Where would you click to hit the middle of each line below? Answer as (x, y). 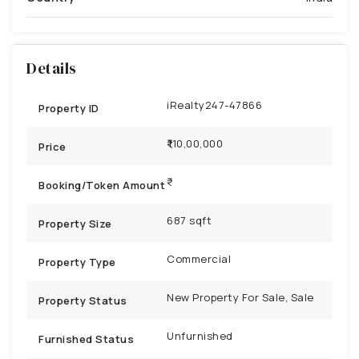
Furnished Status (86, 339)
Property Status (83, 300)
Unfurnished (200, 335)
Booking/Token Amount (102, 185)
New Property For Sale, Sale (240, 297)
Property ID (69, 108)
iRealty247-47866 (214, 105)
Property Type (77, 262)
